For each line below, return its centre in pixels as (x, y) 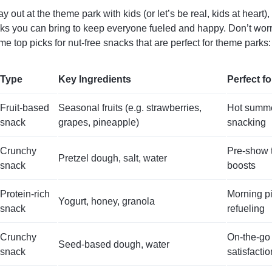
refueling (246, 208)
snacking (246, 122)
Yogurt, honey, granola (107, 201)
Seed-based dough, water (114, 244)
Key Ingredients (95, 79)
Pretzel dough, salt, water (113, 158)
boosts (241, 165)
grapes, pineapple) (99, 122)
